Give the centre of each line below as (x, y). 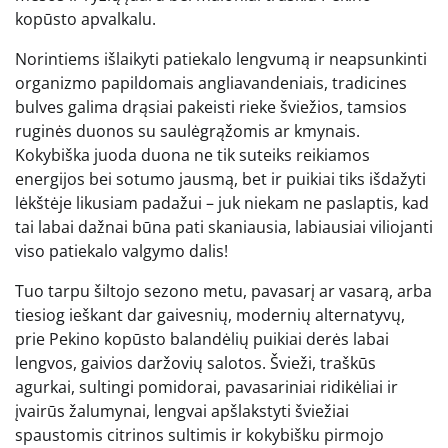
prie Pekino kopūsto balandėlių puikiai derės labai (202, 338)
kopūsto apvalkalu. (85, 18)
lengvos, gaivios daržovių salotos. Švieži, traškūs (195, 362)
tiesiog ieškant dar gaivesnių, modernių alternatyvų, (210, 314)
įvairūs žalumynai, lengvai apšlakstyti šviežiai (182, 410)
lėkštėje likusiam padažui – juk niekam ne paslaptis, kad (222, 202)
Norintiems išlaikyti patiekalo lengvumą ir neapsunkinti (221, 58)
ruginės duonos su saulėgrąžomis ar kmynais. (187, 130)
